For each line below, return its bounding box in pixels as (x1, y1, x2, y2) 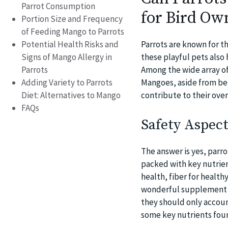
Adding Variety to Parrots (21, 76, 112, 88)
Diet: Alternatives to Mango (21, 89, 121, 101)
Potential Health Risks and (21, 38, 119, 50)
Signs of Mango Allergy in (21, 51, 112, 63)
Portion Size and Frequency (21, 13, 123, 24)
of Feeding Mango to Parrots (21, 25, 124, 37)
